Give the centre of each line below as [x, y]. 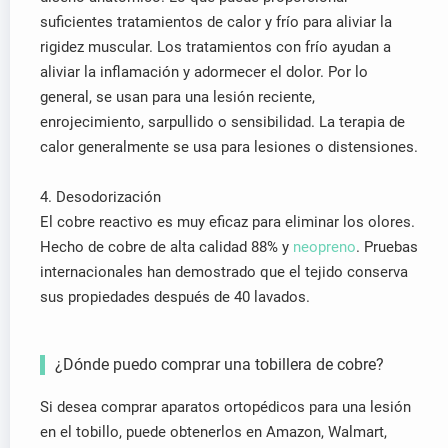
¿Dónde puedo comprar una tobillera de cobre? [219, 364]
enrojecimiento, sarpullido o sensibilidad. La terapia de [222, 121]
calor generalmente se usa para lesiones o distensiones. [229, 146]
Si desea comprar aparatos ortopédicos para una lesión [225, 406]
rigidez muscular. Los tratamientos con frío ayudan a [215, 46]
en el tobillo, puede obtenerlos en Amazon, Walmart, [213, 431]
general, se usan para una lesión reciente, [177, 96]
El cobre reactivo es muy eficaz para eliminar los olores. [227, 221]
